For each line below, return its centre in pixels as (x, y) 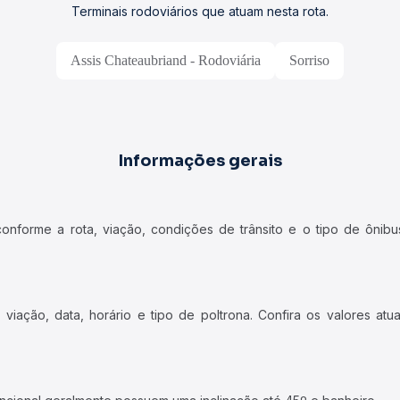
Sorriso (309, 60)
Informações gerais (200, 161)
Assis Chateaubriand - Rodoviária (166, 60)
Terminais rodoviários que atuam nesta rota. (200, 11)
